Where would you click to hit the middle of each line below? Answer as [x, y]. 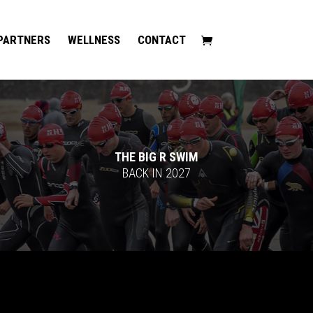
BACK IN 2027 [156, 173]
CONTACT [161, 40]
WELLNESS [94, 40]
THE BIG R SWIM [156, 157]
